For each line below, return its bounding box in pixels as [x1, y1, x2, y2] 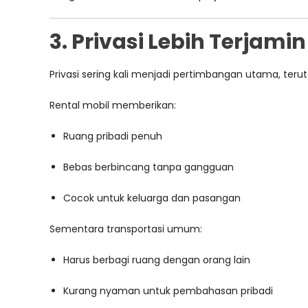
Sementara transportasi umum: [49, 222, 202, 236]
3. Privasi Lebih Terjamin [49, 27, 306, 56]
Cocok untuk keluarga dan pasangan [63, 191, 241, 205]
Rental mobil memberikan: [49, 98, 176, 112]
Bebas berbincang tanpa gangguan [63, 160, 234, 174]
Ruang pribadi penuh [63, 129, 162, 143]
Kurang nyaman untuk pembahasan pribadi [63, 284, 273, 298]
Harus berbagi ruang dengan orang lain [63, 253, 250, 267]
